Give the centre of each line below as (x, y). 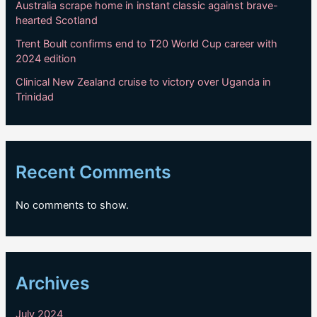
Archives (53, 283)
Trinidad (35, 97)
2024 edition (46, 58)
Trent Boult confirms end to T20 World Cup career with (147, 44)
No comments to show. (73, 206)
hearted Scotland (57, 20)
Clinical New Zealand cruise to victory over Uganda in (144, 82)
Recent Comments (94, 172)
